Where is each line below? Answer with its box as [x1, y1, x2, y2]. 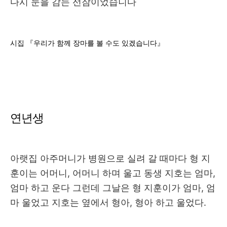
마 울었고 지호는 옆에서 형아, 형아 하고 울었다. [10, 197, 209, 208]
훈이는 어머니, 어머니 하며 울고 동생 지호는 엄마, [10, 168, 215, 179]
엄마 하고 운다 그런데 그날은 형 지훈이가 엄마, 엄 [10, 182, 215, 194]
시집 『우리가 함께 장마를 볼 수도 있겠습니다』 [10, 39, 164, 48]
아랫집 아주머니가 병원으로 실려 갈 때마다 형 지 [10, 153, 210, 164]
